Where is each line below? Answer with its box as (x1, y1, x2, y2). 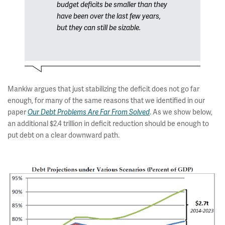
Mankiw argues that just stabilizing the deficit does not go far (8, 84, 199, 93)
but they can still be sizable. (57, 24, 141, 32)
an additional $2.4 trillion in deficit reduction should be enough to (8, 119, 209, 128)
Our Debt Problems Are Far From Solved (28, 108, 150, 117)
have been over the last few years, (57, 12, 161, 21)
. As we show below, (150, 107, 212, 117)
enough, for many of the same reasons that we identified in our (8, 96, 205, 105)
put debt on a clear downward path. (8, 131, 120, 140)
